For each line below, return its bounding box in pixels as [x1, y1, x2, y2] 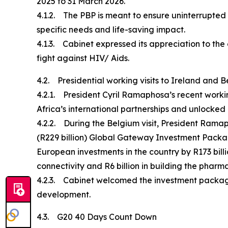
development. [37, 189, 91, 199]
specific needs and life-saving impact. [37, 24, 187, 35]
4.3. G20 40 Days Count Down [37, 211, 157, 222]
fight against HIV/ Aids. [37, 52, 129, 63]
